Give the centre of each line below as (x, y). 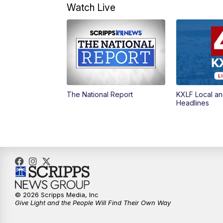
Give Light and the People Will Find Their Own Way (93, 203)
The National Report (100, 95)
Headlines (192, 103)
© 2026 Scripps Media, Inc (57, 195)
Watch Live (91, 8)
